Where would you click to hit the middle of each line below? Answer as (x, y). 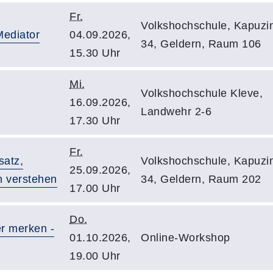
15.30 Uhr (95, 53)
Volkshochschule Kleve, (202, 93)
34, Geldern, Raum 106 (201, 44)
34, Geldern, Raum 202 (201, 179)
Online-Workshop (186, 238)
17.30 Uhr (95, 121)
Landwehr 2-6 (176, 112)
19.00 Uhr (95, 256)
